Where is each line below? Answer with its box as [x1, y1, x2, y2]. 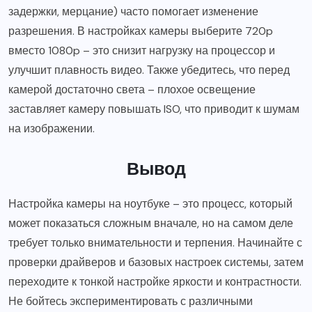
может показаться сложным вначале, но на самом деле [8, 216, 293, 231]
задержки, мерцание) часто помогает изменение [8, 4, 258, 19]
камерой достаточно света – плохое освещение [8, 82, 256, 97]
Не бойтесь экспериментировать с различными [8, 294, 253, 309]
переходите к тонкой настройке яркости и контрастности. [8, 274, 302, 290]
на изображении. [8, 121, 95, 136]
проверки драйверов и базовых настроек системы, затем [8, 255, 304, 270]
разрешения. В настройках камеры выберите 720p [8, 24, 273, 39]
